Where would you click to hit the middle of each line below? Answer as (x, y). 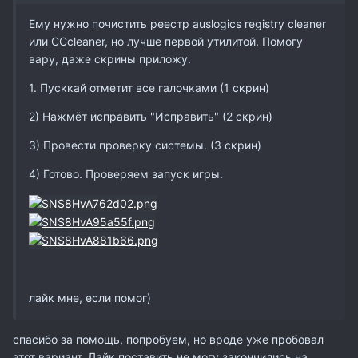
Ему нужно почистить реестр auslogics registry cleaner (177, 23)
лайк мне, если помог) (90, 298)
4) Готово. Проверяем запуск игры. (126, 173)
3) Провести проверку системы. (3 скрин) (145, 145)
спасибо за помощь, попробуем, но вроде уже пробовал (168, 340)
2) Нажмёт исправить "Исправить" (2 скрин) (151, 116)
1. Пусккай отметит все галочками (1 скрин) (149, 87)
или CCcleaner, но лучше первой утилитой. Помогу (166, 41)
